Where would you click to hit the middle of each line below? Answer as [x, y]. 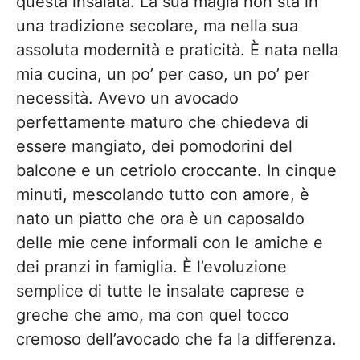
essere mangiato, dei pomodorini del [154, 146]
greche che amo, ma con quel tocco [153, 315]
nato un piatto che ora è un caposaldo [160, 219]
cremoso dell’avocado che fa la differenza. [176, 339]
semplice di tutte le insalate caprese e [160, 291]
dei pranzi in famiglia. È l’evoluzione [151, 267]
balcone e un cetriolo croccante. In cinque [176, 170]
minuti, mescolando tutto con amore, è [163, 194]
